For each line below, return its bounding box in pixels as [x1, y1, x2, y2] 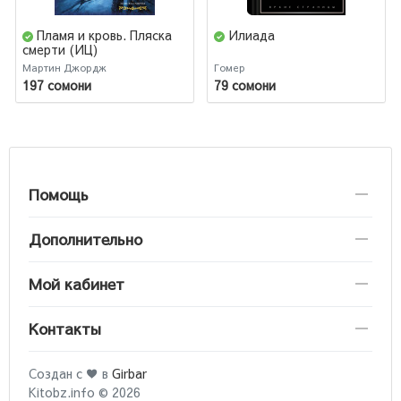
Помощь [29, 183, 89, 205]
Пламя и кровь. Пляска [37, 25, 172, 44]
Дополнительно [29, 227, 142, 250]
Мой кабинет [29, 272, 124, 294]
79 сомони [214, 76, 276, 95]
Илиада [228, 25, 275, 44]
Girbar [112, 363, 147, 382]
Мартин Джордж [22, 60, 107, 74]
